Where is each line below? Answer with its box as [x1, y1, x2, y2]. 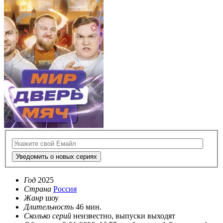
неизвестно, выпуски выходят [73, 212, 175, 221]
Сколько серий [24, 212, 71, 221]
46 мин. [76, 203, 102, 212]
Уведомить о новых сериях [16, 153, 97, 161]
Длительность [24, 203, 74, 212]
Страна [24, 185, 51, 194]
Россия [53, 185, 77, 194]
